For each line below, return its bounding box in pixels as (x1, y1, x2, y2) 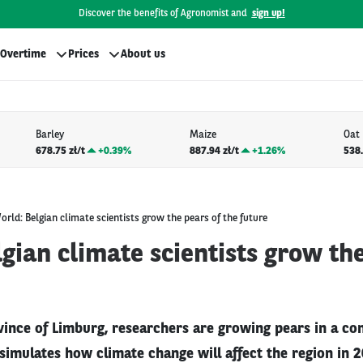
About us (121, 49, 165, 60)
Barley (35, 130, 64, 141)
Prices (68, 49, 99, 60)
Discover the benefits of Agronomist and (78, 9, 247, 19)
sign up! (251, 9, 285, 19)
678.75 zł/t (35, 145, 85, 156)
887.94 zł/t (189, 145, 239, 156)
